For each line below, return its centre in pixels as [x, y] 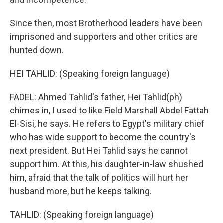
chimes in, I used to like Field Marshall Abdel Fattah [109, 110]
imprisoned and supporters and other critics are [104, 36]
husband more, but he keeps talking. [81, 191]
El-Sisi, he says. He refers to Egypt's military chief [107, 123]
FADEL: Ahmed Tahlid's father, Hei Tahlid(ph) [96, 97]
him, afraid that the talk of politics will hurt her [99, 177]
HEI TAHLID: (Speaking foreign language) [90, 73]
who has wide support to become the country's [103, 137]
